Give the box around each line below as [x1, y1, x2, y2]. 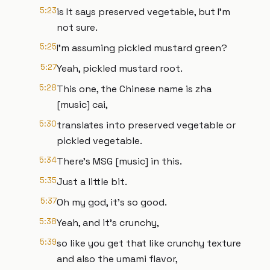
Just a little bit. [57, 175, 127, 188]
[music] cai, [57, 98, 108, 111]
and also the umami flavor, [57, 253, 178, 265]
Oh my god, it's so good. [57, 196, 167, 209]
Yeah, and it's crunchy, [57, 216, 159, 229]
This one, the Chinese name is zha [57, 83, 212, 95]
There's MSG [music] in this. [57, 155, 182, 168]
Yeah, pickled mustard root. [57, 62, 183, 75]
